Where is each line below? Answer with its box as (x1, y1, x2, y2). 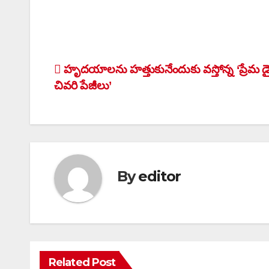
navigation (53, 86, 151, 110)
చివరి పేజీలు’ (54, 79, 112, 92)
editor (138, 167, 181, 185)
